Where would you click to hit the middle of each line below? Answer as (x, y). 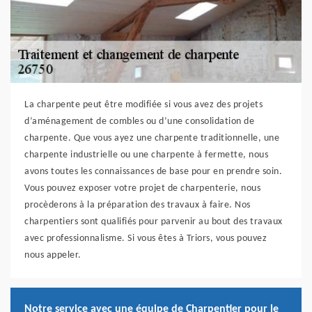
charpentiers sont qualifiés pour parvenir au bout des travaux (154, 222)
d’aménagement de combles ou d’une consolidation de (139, 122)
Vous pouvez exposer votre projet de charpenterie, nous (142, 189)
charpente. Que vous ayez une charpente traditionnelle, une (152, 139)
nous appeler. (53, 256)
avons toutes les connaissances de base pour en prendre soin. (153, 172)
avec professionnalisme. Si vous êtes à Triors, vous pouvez (146, 239)
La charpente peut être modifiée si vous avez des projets (143, 105)
